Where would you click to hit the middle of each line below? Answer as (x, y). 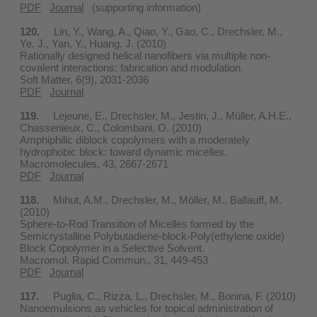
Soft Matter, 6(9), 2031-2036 (84, 79)
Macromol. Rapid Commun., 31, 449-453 (114, 260)
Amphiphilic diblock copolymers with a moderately (135, 139)
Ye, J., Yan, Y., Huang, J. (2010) (93, 43)
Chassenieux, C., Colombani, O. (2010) (111, 127)
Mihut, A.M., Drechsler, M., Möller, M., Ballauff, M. (160, 200)
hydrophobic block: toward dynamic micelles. (123, 151)
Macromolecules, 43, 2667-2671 (94, 163)
